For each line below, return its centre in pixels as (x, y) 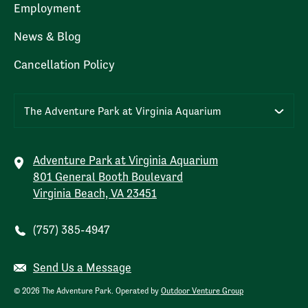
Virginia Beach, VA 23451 (95, 194)
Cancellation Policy (64, 65)
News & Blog (47, 36)
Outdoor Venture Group (202, 291)
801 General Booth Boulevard (108, 177)
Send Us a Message (82, 268)
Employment (47, 8)
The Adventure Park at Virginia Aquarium (123, 111)
